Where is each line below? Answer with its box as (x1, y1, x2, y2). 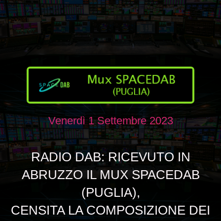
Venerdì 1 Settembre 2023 (48, 114, 173, 127)
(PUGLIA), (81, 184, 140, 200)
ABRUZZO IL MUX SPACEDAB (21, 167, 200, 182)
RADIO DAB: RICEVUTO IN (31, 149, 190, 164)
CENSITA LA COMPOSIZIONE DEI (11, 202, 210, 218)
